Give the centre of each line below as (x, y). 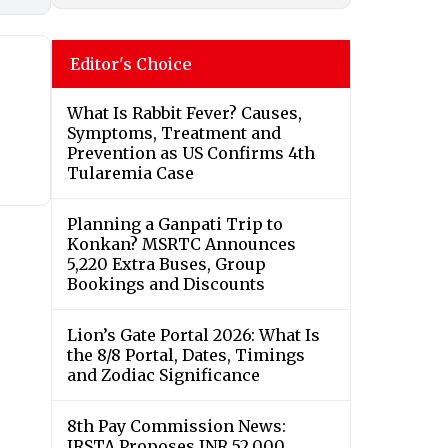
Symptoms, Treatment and (174, 133)
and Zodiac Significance (163, 375)
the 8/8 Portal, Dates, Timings (186, 355)
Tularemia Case (130, 173)
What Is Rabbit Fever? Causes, (184, 113)
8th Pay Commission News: (176, 426)
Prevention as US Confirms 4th (191, 153)
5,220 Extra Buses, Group (166, 264)
